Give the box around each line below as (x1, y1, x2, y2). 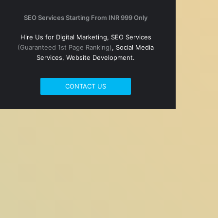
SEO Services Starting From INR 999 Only (24, 13, 147, 21)
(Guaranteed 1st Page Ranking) (18, 43, 112, 51)
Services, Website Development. (36, 53, 135, 61)
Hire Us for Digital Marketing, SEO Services (20, 33, 151, 41)
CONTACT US (65, 82, 106, 90)
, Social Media (112, 43, 154, 51)
